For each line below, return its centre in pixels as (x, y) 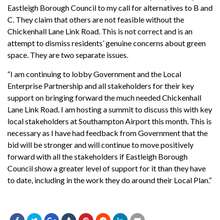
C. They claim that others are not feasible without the (96, 19)
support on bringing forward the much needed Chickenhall (104, 97)
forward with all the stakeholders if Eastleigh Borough (97, 156)
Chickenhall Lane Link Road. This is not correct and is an (100, 31)
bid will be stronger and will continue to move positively (100, 144)
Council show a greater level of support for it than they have (107, 168)
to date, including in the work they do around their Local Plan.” (110, 180)
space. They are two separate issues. (68, 55)
